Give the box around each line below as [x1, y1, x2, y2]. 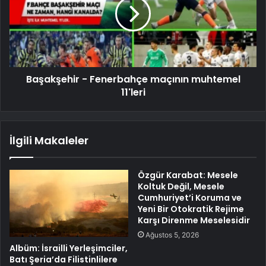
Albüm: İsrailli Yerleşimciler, [9, 242, 128, 254]
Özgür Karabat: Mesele [138, 169, 238, 181]
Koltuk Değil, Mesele [138, 180, 224, 192]
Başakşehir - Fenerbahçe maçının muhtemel [26, 72, 240, 86]
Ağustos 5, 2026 [145, 230, 199, 239]
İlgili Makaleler [9, 132, 88, 148]
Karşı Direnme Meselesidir [138, 214, 250, 226]
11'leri [121, 85, 145, 99]
